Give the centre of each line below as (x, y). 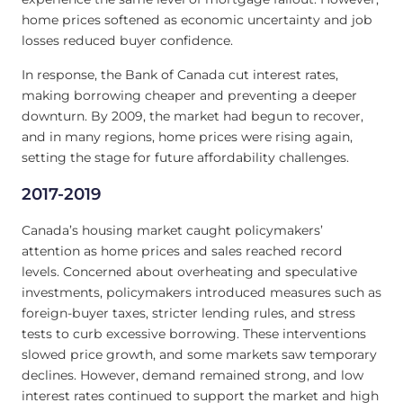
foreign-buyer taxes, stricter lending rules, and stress (188, 313)
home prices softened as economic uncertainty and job (197, 20)
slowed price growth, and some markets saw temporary (199, 355)
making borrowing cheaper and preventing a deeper (189, 95)
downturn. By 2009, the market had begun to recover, (193, 116)
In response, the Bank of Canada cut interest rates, (180, 74)
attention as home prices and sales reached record (182, 251)
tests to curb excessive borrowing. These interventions (194, 334)
